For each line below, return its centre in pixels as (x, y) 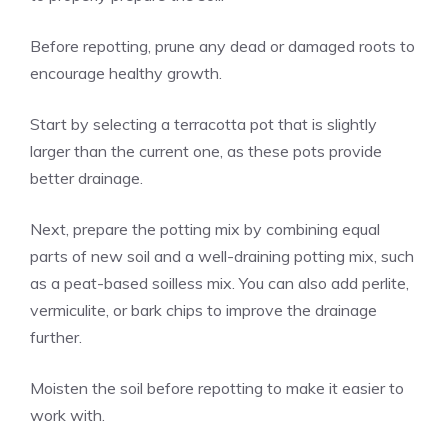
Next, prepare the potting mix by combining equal (205, 229)
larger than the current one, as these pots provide (206, 151)
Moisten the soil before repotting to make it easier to (217, 388)
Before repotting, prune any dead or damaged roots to (222, 46)
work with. (67, 415)
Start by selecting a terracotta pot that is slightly (203, 124)
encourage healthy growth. (126, 73)
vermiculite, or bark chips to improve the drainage (203, 310)
